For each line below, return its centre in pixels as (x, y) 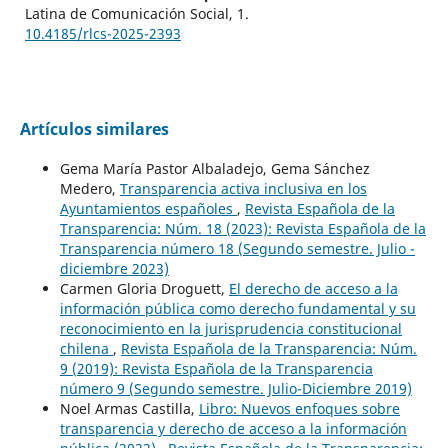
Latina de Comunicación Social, (130, 14)
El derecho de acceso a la (313, 289)
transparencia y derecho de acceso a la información (233, 429)
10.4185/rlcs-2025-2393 (102, 34)
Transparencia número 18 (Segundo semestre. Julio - (237, 249)
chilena (86, 349)
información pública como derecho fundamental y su (237, 309)
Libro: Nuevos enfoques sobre (299, 409)
